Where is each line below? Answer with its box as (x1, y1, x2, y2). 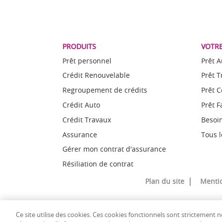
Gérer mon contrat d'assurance (62, 144, 166, 154)
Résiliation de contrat (62, 159, 133, 169)
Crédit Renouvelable (62, 70, 130, 80)
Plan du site (145, 176, 184, 186)
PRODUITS (62, 41, 96, 51)
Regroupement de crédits (62, 85, 147, 95)
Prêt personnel (62, 55, 111, 65)
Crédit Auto (62, 100, 100, 110)
